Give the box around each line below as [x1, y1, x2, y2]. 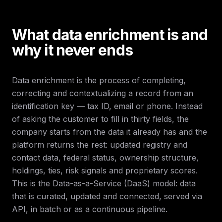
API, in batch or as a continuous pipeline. [12, 204, 167, 214]
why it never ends [12, 41, 133, 59]
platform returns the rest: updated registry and [12, 140, 187, 150]
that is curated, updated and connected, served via [12, 191, 202, 201]
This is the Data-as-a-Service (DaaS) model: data [12, 178, 196, 188]
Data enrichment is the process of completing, [12, 75, 186, 85]
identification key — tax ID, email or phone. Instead [12, 101, 203, 111]
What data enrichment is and [12, 26, 208, 44]
